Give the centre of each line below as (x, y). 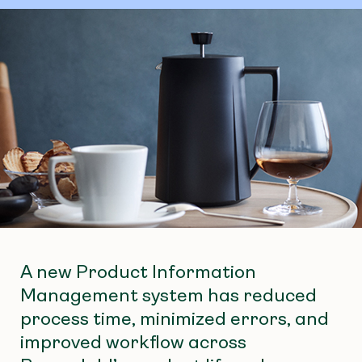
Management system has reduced (168, 295)
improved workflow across (133, 342)
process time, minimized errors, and (175, 318)
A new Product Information (138, 271)
